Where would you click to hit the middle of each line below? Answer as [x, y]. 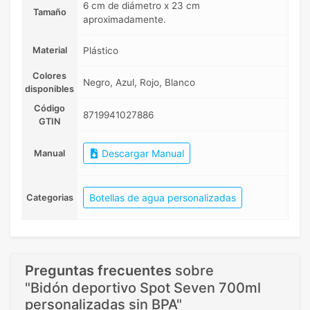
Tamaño [49, 12]
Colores [49, 75]
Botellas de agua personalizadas [163, 197]
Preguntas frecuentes [98, 270]
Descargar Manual [142, 153]
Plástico [101, 50]
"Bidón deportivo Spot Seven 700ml [143, 288]
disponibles [49, 89]
